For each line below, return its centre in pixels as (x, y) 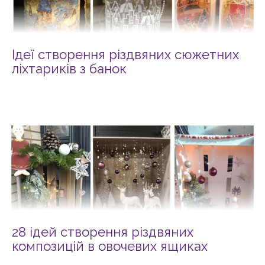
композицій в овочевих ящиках (110, 246)
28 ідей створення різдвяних (103, 232)
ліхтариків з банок (69, 68)
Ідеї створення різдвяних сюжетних (125, 54)
